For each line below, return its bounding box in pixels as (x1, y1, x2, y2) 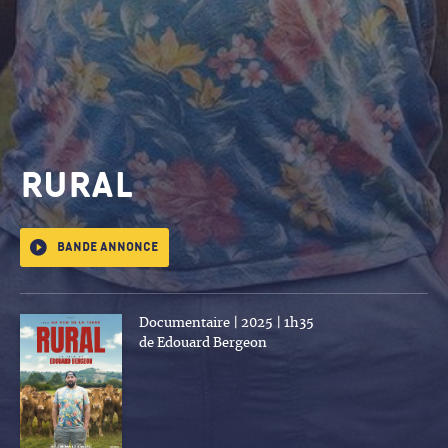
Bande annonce (57, 240, 158, 254)
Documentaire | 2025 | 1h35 (139, 316, 314, 330)
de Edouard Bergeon (139, 336, 267, 350)
